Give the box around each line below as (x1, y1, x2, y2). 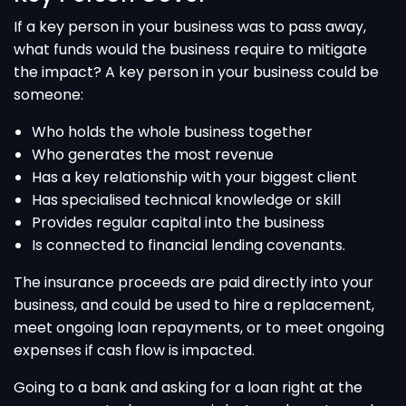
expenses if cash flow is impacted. (14, 340, 255, 361)
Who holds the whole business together (32, 121, 313, 142)
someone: (14, 84, 83, 105)
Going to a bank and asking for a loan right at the (14, 377, 362, 398)
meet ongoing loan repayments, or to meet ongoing (14, 317, 384, 338)
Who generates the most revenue (32, 144, 274, 165)
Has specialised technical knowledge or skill (32, 189, 341, 210)
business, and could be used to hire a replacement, (14, 295, 374, 315)
